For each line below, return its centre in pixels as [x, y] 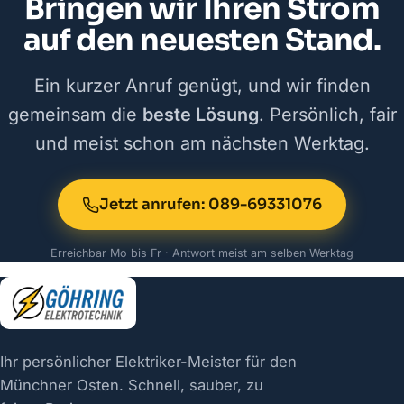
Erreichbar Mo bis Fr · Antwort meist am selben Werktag [202, 253]
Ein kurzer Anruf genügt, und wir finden [202, 86]
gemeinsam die [75, 115]
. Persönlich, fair [327, 115]
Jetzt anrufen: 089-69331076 [211, 205]
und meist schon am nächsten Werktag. [202, 144]
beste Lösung [200, 115]
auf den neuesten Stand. [202, 41]
